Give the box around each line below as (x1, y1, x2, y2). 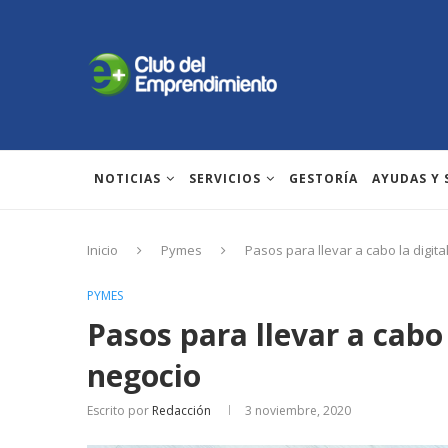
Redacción (152, 402, 211, 419)
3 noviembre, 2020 (245, 402, 351, 419)
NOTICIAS (94, 170, 161, 187)
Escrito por (87, 402, 152, 419)
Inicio (87, 241, 118, 259)
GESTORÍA (289, 170, 358, 187)
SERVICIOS (189, 170, 261, 187)
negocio (87, 355, 201, 396)
